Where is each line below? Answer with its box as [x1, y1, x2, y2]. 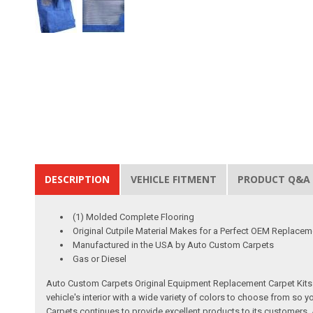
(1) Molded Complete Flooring [73, 211, 195, 222]
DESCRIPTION [45, 172, 110, 186]
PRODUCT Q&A [238, 172, 311, 186]
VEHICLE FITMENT [131, 172, 217, 186]
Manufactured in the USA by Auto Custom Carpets [73, 239, 275, 250]
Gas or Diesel [73, 253, 127, 264]
